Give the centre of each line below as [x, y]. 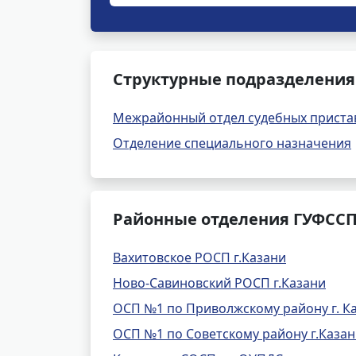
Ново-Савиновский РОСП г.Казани [219, 283]
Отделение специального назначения [232, 143]
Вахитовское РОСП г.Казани [199, 257]
